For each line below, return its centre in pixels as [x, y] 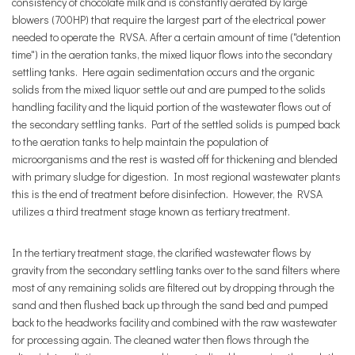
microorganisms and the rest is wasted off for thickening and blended [175, 159]
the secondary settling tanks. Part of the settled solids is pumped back [176, 124]
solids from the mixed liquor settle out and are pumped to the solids [169, 89]
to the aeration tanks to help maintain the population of [140, 141]
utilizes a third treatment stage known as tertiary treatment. [151, 211]
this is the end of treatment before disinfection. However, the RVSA [167, 194]
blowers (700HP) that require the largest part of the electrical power [169, 19]
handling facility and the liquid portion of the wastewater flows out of [172, 107]
